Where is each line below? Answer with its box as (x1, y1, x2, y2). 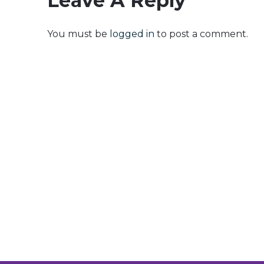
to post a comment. (154, 28, 248, 39)
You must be (47, 28, 110, 39)
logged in (110, 28, 154, 39)
